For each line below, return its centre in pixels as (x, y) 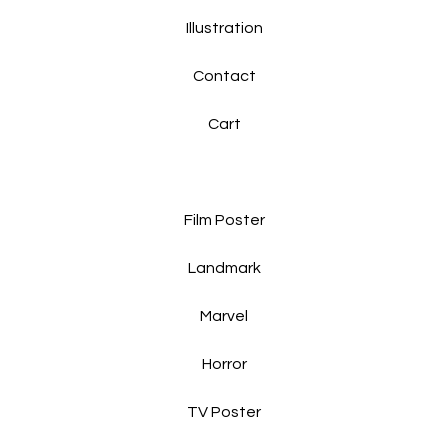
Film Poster (224, 220)
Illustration (224, 28)
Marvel (224, 316)
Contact (224, 76)
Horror (224, 364)
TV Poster (224, 412)
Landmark (224, 268)
